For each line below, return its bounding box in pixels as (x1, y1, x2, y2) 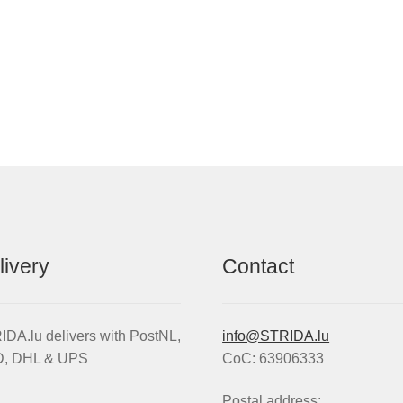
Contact (222, 255, 295, 279)
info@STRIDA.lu (222, 327, 330, 344)
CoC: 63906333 (222, 350, 325, 366)
